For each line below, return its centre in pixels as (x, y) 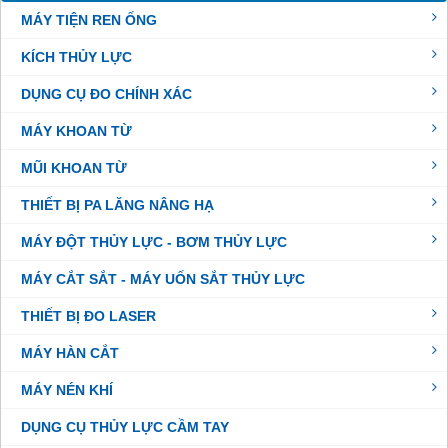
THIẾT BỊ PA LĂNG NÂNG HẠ (117, 205)
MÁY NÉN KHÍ (67, 390)
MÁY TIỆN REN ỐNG (89, 20)
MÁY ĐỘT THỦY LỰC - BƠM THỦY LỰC (154, 242)
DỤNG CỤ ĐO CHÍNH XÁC (106, 94)
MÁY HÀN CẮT (70, 353)
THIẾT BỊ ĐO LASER (88, 316)
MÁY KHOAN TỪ (76, 131)
